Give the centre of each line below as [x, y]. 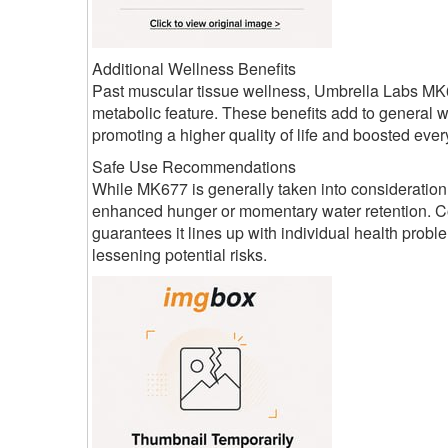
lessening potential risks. [179, 255]
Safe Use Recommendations [194, 167]
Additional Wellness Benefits [194, 69]
